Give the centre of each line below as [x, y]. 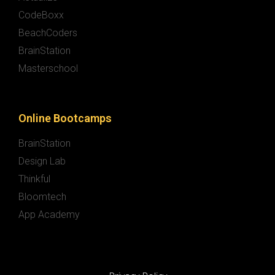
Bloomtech [42, 197]
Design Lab [42, 161]
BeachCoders [48, 33]
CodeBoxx [41, 15]
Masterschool [48, 69]
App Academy [49, 215]
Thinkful [34, 179]
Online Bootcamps [65, 118]
